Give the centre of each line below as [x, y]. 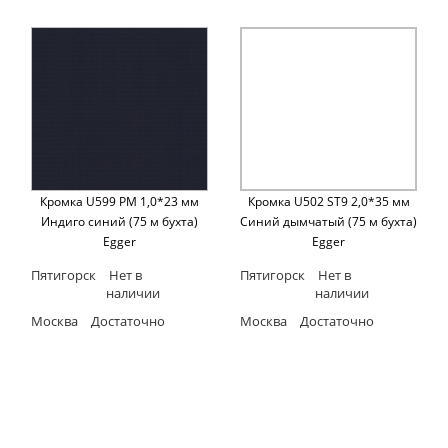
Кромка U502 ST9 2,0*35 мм [328, 201]
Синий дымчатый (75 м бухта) [328, 221]
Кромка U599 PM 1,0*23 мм [119, 201]
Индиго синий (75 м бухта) [119, 221]
